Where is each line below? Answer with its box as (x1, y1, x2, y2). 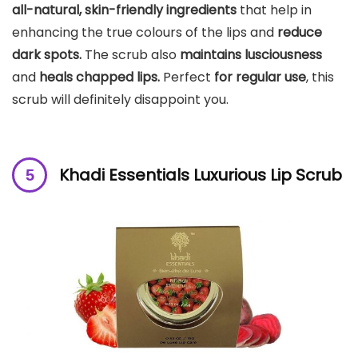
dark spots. (12, 46, 82, 65)
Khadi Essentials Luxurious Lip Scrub (59, 164, 342, 187)
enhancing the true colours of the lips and (12, 23, 277, 42)
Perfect (160, 68, 214, 87)
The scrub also (82, 46, 180, 65)
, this (306, 68, 334, 87)
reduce (277, 23, 322, 42)
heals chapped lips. (39, 68, 160, 87)
